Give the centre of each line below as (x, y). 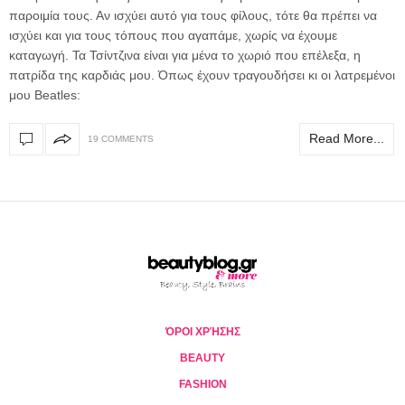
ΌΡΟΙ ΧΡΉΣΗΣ (202, 331)
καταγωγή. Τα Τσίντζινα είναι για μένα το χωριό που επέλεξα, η (185, 55)
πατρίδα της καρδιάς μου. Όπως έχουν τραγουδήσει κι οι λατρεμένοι (202, 75)
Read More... (347, 139)
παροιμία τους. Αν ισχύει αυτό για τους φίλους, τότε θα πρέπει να (193, 15)
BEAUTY (202, 358)
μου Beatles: (45, 94)
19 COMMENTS (121, 139)
